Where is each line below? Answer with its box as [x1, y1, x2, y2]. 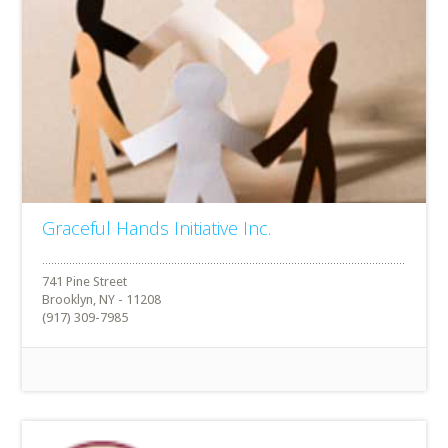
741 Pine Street [42, 273, 128, 289]
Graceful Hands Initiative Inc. [42, 215, 272, 240]
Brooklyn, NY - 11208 [42, 291, 162, 307]
